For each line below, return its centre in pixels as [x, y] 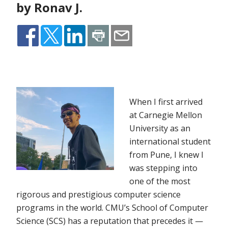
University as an [160, 129]
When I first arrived [166, 102]
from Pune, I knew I [166, 155]
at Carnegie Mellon [166, 115]
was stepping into [163, 168]
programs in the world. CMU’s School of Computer [112, 208]
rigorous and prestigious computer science [98, 195]
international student [170, 142]
